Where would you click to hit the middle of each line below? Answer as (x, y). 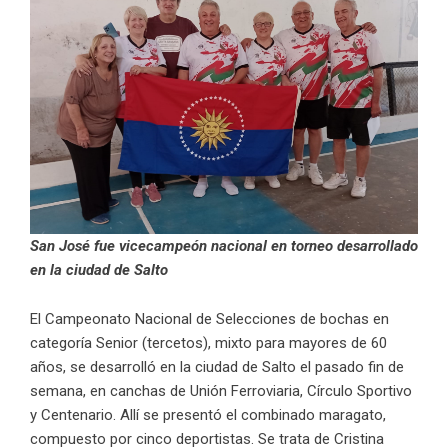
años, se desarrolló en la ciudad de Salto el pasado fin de (217, 367)
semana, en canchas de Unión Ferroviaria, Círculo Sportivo (221, 391)
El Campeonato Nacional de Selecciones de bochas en (209, 319)
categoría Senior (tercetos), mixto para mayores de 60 (208, 343)
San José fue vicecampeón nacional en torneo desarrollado (224, 246)
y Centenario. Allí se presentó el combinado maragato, (208, 415)
